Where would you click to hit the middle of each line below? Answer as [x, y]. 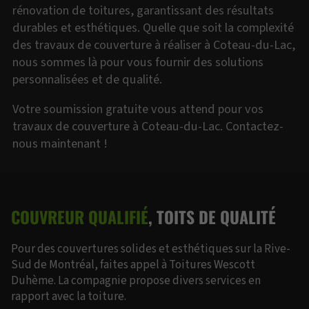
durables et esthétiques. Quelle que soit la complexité [153, 27]
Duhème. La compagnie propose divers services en [136, 280]
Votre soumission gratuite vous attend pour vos [138, 109]
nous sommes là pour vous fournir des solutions [138, 62]
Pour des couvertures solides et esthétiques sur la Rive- [151, 249]
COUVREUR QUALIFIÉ [80, 217]
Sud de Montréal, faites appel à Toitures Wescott [133, 265]
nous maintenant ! [60, 144]
